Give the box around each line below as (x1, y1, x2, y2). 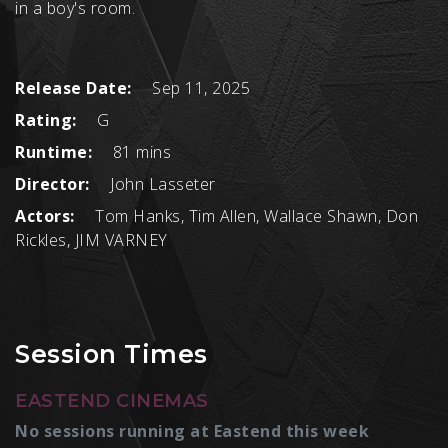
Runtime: (15, 141, 92, 164)
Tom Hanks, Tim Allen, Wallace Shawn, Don (90, 205, 418, 228)
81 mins (108, 141, 171, 164)
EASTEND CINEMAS (15, 390, 209, 413)
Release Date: (15, 77, 132, 100)
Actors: (15, 205, 75, 228)
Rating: (15, 109, 77, 132)
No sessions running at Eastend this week (15, 420, 369, 443)
